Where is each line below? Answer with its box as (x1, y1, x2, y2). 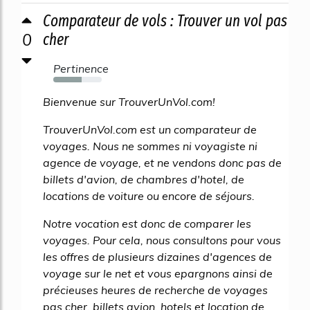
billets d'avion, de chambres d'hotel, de (43, 172, 244, 187)
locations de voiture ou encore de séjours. (43, 189, 255, 203)
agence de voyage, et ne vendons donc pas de (43, 156, 282, 170)
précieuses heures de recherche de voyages (43, 283, 268, 298)
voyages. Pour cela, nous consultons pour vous (43, 233, 281, 248)
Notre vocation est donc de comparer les (43, 217, 251, 231)
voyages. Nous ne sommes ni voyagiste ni (43, 139, 257, 154)
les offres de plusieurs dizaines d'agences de (43, 250, 272, 264)
